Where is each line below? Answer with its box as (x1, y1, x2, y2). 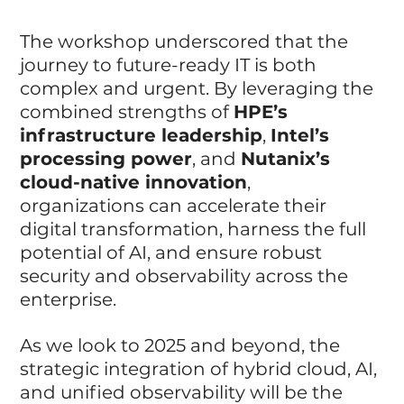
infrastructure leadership (20, 124, 263, 146)
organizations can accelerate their (20, 194, 332, 216)
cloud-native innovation (20, 170, 248, 193)
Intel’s (271, 124, 335, 146)
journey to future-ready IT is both (20, 53, 322, 76)
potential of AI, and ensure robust (20, 241, 327, 263)
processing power (20, 147, 193, 170)
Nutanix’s (241, 147, 336, 170)
